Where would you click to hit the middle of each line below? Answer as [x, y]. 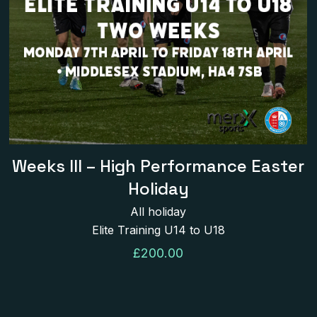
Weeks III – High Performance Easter [158, 166]
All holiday [158, 212]
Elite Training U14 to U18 [158, 230]
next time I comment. [256, 70]
